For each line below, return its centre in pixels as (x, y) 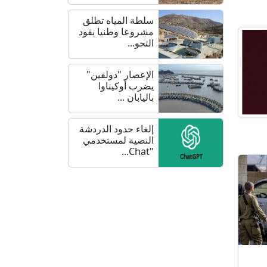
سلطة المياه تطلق (119, 20)
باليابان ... (136, 97)
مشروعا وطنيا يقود (117, 31)
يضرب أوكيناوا (126, 86)
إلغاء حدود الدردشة (117, 128)
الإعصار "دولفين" (120, 74)
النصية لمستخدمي (119, 140)
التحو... (141, 43)
